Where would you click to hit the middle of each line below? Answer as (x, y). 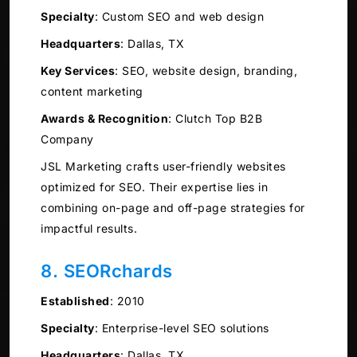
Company (67, 139)
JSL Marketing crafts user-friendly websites (163, 167)
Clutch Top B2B (217, 119)
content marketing (92, 92)
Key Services (78, 71)
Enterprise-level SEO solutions (184, 328)
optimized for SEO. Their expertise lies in (154, 187)
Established (75, 301)
